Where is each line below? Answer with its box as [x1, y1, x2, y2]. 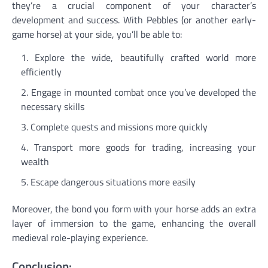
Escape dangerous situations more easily [31, 174, 196, 189]
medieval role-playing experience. [12, 230, 148, 245]
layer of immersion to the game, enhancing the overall [12, 215, 256, 230]
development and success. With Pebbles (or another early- [12, 12, 256, 27]
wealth [21, 154, 49, 169]
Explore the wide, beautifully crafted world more [35, 50, 257, 65]
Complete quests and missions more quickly [31, 119, 208, 134]
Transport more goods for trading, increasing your [33, 139, 257, 154]
